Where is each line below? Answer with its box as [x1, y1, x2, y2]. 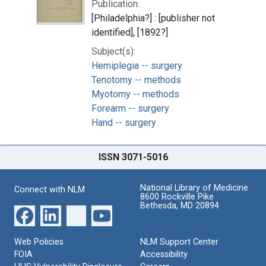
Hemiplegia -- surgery [91, 59, 182, 71]
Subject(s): [91, 45, 135, 57]
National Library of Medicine [140, 182, 248, 193]
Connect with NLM [14, 184, 85, 195]
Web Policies [14, 236, 64, 247]
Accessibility [140, 249, 188, 259]
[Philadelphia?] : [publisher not [91, 12, 215, 24]
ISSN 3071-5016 [98, 151, 168, 163]
